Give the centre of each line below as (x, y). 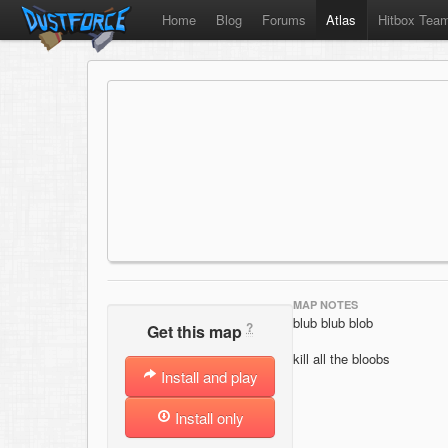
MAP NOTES (325, 304)
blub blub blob (333, 322)
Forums (284, 19)
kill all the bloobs (341, 358)
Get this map (196, 332)
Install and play (207, 377)
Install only (207, 418)
